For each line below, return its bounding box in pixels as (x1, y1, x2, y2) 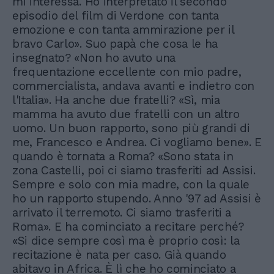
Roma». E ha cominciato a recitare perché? (12, 220, 244, 234)
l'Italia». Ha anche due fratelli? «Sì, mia (12, 93, 220, 108)
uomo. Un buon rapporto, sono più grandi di (12, 121, 250, 136)
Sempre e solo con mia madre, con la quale (12, 177, 250, 192)
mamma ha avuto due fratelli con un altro (12, 107, 240, 122)
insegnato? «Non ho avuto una (12, 51, 176, 65)
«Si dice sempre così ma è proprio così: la (12, 234, 240, 248)
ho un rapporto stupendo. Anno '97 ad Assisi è (12, 191, 261, 206)
